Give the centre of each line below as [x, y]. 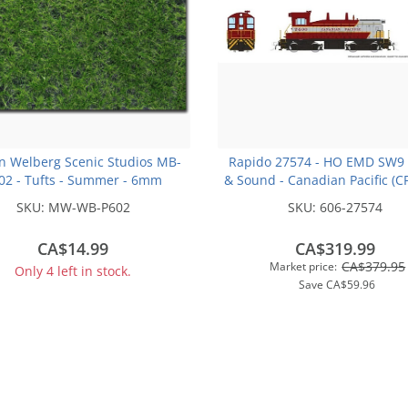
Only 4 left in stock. [73, 270]
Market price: [304, 266]
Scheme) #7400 [335, 198]
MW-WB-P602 [89, 207]
